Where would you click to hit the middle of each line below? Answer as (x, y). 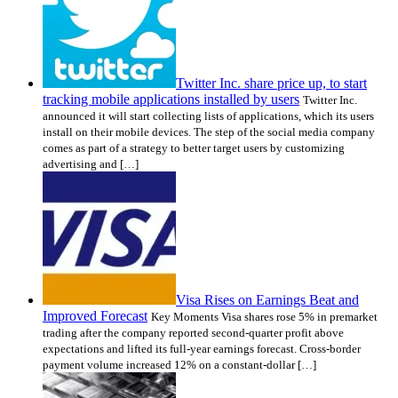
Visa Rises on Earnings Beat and (267, 299)
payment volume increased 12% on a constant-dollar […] (179, 364)
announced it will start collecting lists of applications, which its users (208, 115)
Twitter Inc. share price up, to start (271, 83)
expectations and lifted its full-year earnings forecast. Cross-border (202, 348)
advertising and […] (91, 163)
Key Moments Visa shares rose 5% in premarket (264, 316)
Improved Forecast (95, 315)
